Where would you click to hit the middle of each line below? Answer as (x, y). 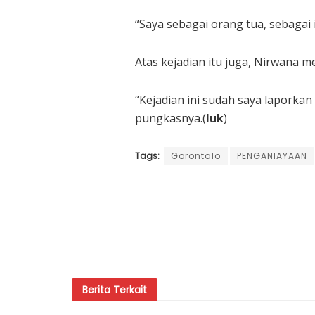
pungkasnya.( (171, 118)
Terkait (130, 289)
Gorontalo (196, 155)
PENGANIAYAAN (272, 155)
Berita (98, 289)
